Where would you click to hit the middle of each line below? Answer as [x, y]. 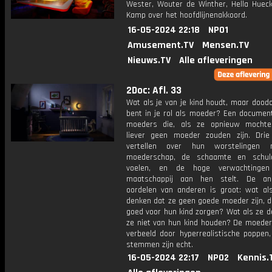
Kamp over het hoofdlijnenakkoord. [187, 15]
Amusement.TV [161, 45]
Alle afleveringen [216, 60]
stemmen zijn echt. [160, 245]
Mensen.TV [226, 45]
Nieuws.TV [149, 60]
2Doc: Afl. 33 [154, 90]
